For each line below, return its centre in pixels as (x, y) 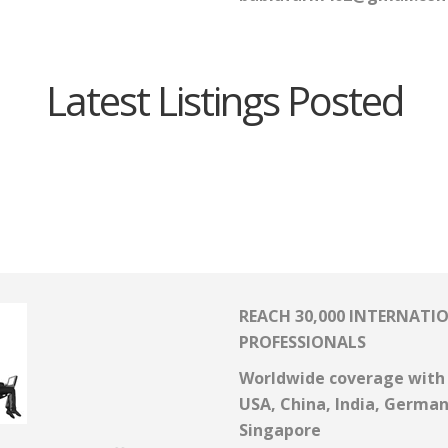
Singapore (280, 430)
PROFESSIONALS (302, 342)
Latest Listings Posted (224, 101)
